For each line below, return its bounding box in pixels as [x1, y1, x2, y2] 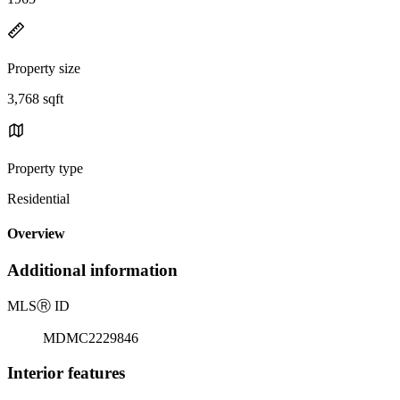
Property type [7, 160, 83, 176]
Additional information [7, 261, 178, 280]
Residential [7, 190, 70, 206]
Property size [7, 60, 80, 76]
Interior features [7, 362, 125, 382]
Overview [7, 226, 65, 242]
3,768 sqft [7, 90, 63, 106]
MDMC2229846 [43, 330, 138, 346]
